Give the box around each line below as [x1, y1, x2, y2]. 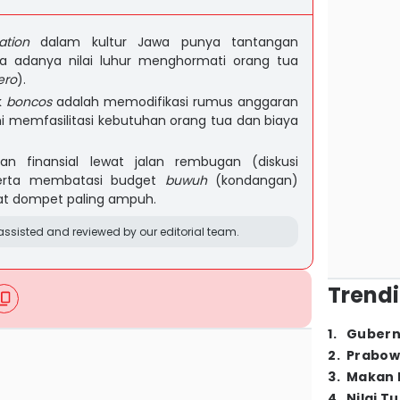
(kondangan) [206, 171, 299, 189]
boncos [6, 93, 53, 111]
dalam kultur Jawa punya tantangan [29, 33, 299, 51]
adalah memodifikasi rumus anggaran [52, 93, 299, 111]
